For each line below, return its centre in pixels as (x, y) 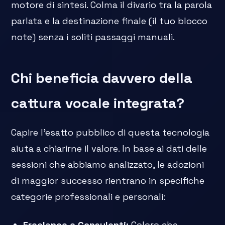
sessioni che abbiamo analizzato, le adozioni (108, 165)
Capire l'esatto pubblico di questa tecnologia (110, 133)
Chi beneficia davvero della (102, 78)
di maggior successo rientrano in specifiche (108, 181)
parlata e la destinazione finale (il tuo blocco (109, 21)
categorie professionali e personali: (88, 197)
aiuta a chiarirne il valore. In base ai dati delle (109, 149)
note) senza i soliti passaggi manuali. (93, 37)
